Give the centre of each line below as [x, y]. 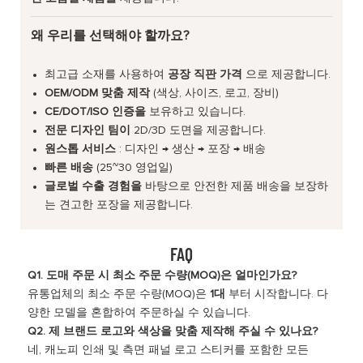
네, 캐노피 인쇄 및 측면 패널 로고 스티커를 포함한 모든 [168, 350]
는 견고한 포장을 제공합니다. [119, 205]
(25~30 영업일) [133, 167]
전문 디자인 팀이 [88, 130]
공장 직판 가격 [205, 74]
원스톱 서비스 [81, 149]
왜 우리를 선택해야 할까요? [111, 35]
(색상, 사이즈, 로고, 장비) [215, 93]
